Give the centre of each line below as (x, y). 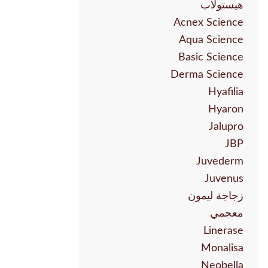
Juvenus (224, 179)
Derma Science (207, 75)
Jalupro (226, 127)
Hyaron (226, 110)
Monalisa (222, 249)
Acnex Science (208, 23)
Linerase (223, 231)
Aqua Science (211, 40)
